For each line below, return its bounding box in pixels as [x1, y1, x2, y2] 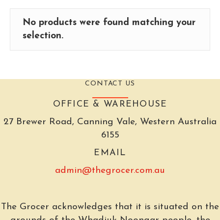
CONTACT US [84, 80, 136, 88]
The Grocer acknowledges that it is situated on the [1, 202, 219, 212]
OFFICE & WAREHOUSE [53, 100, 167, 110]
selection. [23, 31, 63, 41]
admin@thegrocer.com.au [55, 166, 165, 176]
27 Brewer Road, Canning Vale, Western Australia [3, 117, 217, 127]
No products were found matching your [23, 18, 195, 28]
